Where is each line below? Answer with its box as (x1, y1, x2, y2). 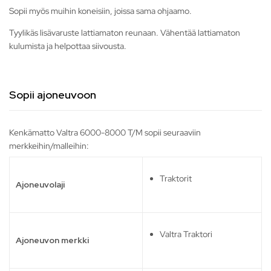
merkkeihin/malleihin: (9, 140, 89, 152)
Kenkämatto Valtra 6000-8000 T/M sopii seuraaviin (9, 127, 201, 139)
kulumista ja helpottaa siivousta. (9, 41, 126, 52)
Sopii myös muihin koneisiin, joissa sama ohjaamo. (9, 5, 192, 17)
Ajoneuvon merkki (16, 235, 89, 246)
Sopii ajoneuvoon (9, 88, 96, 102)
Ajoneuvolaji (16, 179, 65, 191)
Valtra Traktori (160, 229, 213, 240)
